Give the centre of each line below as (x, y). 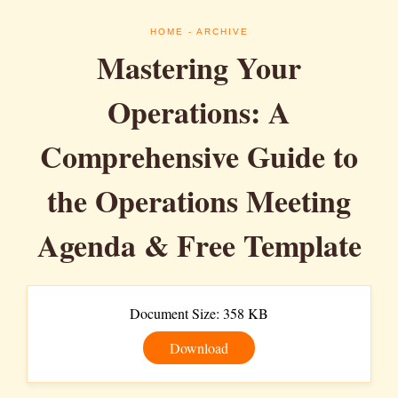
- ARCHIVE (216, 32)
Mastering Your (199, 68)
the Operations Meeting (199, 201)
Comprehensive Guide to (199, 156)
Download (199, 348)
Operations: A (199, 112)
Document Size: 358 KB (199, 313)
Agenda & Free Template (199, 245)
